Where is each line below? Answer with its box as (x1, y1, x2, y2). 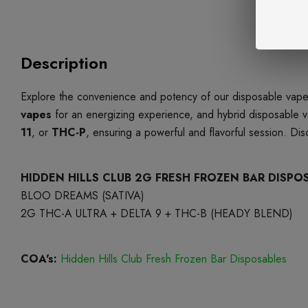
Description (21, 51, 108, 75)
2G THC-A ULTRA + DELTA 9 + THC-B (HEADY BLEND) (21, 206, 293, 221)
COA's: (21, 251, 57, 267)
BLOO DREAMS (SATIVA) (21, 188, 144, 203)
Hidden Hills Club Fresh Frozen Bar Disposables (60, 251, 287, 267)
